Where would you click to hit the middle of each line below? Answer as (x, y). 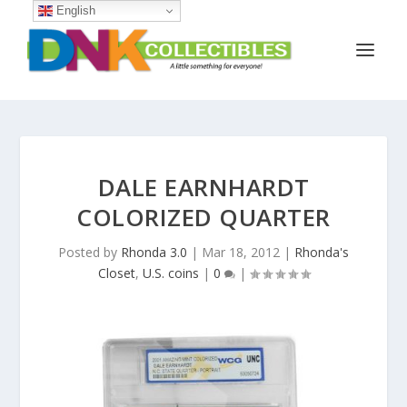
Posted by (89, 252)
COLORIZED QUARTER (203, 217)
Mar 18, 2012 (241, 252)
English (74, 10)
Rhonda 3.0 (154, 252)
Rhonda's (322, 252)
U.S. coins (170, 273)
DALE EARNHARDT (203, 187)
